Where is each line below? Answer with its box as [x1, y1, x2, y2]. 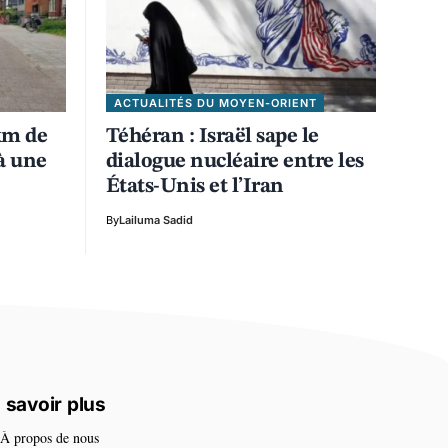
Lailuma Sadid [119, 212, 193, 227]
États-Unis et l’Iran [106, 175, 284, 197]
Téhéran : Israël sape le [106, 125, 319, 147]
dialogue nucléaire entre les [106, 150, 364, 172]
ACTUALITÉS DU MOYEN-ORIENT [113, 95, 317, 110]
